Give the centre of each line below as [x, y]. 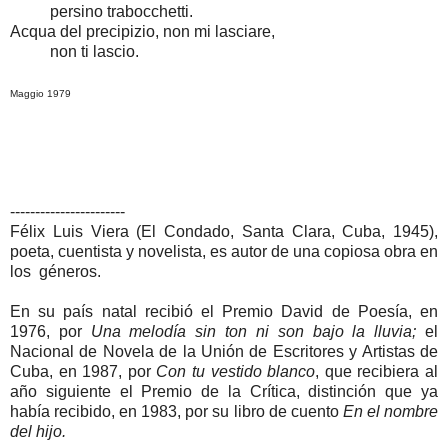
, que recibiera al [377, 371]
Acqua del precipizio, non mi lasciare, [142, 31]
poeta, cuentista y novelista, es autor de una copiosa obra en [224, 251]
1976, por [50, 331]
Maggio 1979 [42, 93]
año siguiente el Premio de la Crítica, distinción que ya [224, 391]
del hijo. [38, 431]
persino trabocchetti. [101, 11]
